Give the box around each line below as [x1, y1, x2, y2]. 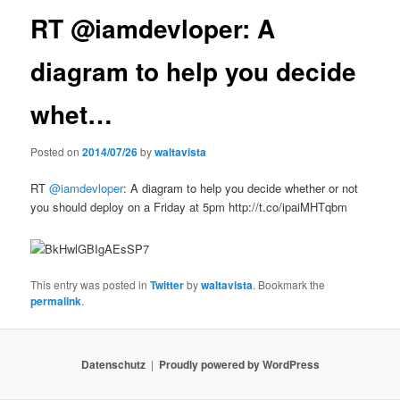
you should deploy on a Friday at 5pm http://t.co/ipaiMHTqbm [30, 197, 348, 215]
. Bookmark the [253, 277, 326, 293]
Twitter [150, 277, 185, 294]
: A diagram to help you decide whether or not [123, 179, 359, 196]
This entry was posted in [30, 277, 151, 293]
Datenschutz [80, 355, 146, 372]
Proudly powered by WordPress [158, 355, 320, 372]
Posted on [30, 143, 83, 159]
